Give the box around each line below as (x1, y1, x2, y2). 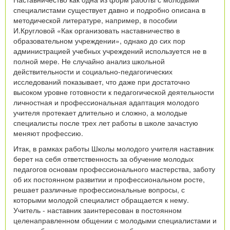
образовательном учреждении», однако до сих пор (13, 35, 185, 46)
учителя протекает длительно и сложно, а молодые (13, 107, 187, 118)
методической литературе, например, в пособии (13, 14, 177, 25)
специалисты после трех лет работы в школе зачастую (13, 117, 198, 128)
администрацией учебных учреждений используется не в (13, 45, 206, 56)
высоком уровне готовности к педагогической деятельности (13, 86, 214, 97)
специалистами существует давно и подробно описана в (13, 4, 205, 15)
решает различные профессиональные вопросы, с (13, 184, 185, 195)
